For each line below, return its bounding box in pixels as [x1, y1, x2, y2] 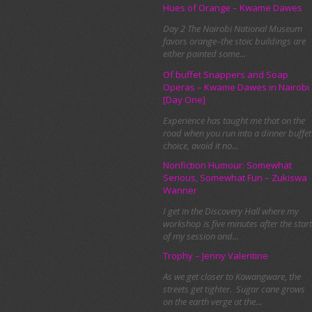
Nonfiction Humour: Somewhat [163, 159, 292, 172]
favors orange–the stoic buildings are [163, 35, 306, 48]
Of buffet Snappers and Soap [163, 68, 288, 81]
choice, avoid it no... [163, 139, 238, 153]
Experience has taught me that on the [163, 114, 305, 127]
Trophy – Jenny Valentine [163, 249, 268, 263]
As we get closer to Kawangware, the [163, 270, 301, 283]
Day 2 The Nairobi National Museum [163, 22, 302, 36]
